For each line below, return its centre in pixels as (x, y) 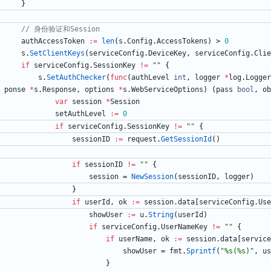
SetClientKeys (57, 54)
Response (59, 90)
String (161, 215)
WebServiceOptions (167, 90)
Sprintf (201, 251)
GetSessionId (186, 139)
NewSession (152, 177)
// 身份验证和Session (60, 29)
